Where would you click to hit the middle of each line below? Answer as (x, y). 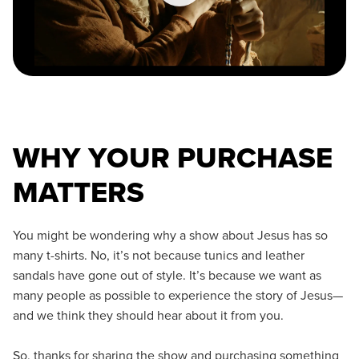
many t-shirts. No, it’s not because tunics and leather (159, 255)
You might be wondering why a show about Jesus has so (170, 235)
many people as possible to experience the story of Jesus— (178, 295)
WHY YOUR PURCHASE (173, 158)
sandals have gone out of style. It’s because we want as (167, 275)
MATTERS (79, 192)
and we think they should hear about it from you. (148, 315)
